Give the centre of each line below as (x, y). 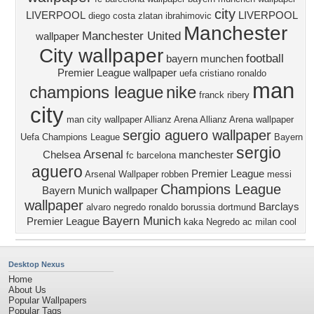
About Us (27, 290)
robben (175, 174)
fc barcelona (151, 155)
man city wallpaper (104, 120)
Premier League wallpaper (117, 73)
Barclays (279, 207)
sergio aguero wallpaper (197, 135)
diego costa (111, 16)
